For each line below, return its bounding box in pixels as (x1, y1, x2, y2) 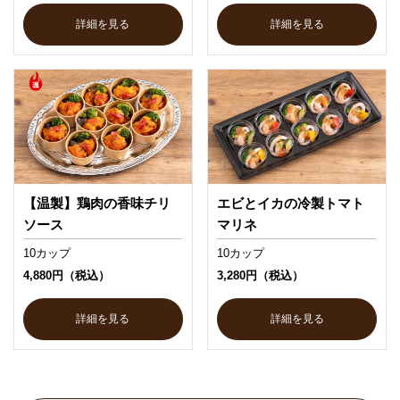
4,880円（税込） (22, 268, 110, 282)
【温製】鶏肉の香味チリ (22, 195, 171, 211)
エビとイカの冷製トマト (217, 195, 365, 211)
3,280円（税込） (217, 268, 304, 282)
